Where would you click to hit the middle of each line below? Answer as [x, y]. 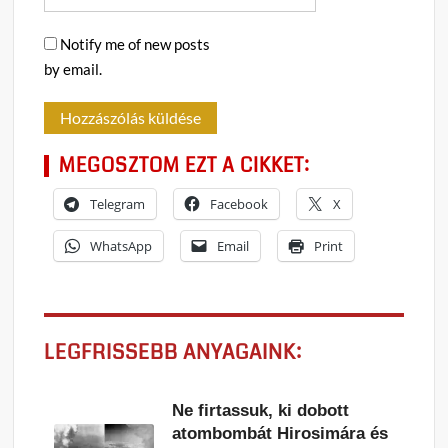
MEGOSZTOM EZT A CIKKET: [185, 165]
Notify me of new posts [135, 43]
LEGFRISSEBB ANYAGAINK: [173, 352]
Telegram [118, 203]
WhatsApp [121, 245]
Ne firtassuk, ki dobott [261, 410]
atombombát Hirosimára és [280, 433]
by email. [73, 68]
